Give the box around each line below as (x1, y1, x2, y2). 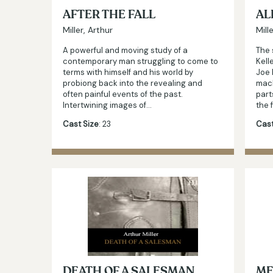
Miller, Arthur (63, 24, 113, 35)
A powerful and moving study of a (63, 44, 188, 55)
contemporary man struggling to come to (63, 55, 218, 66)
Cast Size (63, 118, 99, 129)
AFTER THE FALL (63, 7, 155, 23)
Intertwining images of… (63, 99, 152, 110)
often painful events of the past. (63, 88, 183, 99)
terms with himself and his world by (63, 66, 193, 77)
